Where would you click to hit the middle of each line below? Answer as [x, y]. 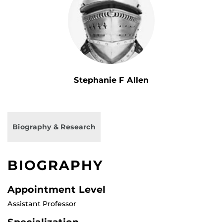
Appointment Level [56, 190]
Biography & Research [54, 127]
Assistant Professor [42, 204]
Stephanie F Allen [111, 80]
